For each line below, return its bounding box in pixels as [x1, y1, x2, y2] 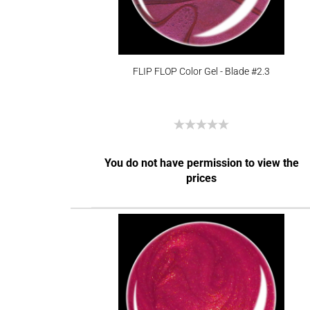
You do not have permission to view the [104, 156, 299, 170]
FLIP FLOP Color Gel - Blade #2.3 [133, 66, 270, 77]
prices [186, 172, 217, 185]
